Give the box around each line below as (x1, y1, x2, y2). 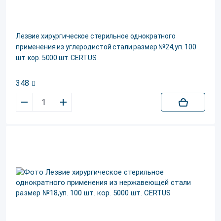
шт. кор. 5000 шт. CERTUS (16, 54, 97, 62)
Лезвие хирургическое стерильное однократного (16, 32, 176, 40)
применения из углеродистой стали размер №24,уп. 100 (16, 43, 196, 51)
